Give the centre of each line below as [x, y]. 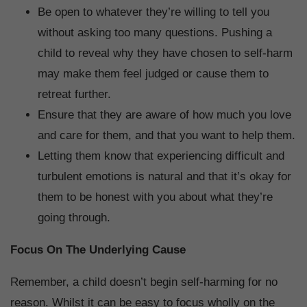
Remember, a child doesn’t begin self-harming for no [144, 282]
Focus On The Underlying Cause [98, 249]
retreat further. [76, 94]
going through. [76, 217]
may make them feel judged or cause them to [153, 73]
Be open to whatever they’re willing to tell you [153, 12]
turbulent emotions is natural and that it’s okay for [164, 176]
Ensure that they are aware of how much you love [164, 114]
